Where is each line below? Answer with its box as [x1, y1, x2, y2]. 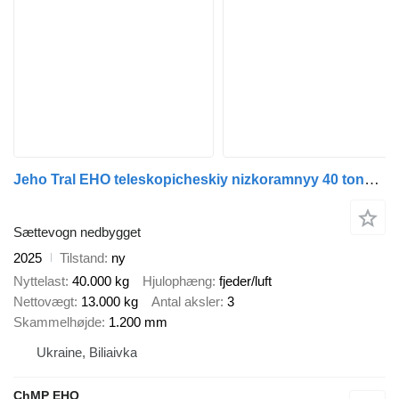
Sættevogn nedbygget [13, 224, 141, 240]
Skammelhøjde [13, 314, 102, 330]
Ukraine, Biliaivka [37, 345, 137, 361]
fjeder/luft [219, 273, 272, 289]
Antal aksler [151, 294, 220, 310]
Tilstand [60, 249, 104, 265]
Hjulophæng [142, 273, 212, 289]
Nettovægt [13, 294, 74, 310]
